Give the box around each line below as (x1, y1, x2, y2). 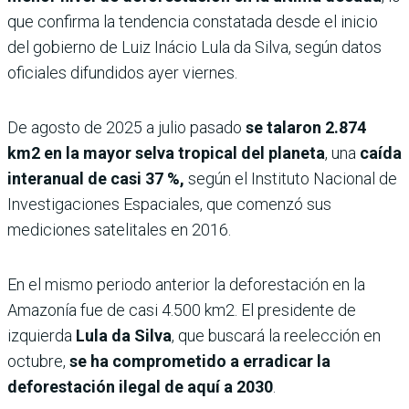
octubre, (7, 351, 69, 372)
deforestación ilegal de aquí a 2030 (7, 377, 273, 397)
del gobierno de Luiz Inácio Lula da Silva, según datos (7, 37, 382, 58)
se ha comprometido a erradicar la (69, 351, 330, 372)
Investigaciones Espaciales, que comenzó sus (7, 194, 331, 215)
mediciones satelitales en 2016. (7, 220, 231, 240)
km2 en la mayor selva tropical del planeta (7, 143, 325, 163)
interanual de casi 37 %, (7, 169, 184, 189)
